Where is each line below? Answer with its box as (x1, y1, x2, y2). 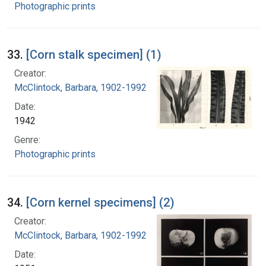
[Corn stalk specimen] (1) (26, 47, 161, 62)
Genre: (14, 134, 40, 145)
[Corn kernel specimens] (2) (26, 195, 175, 210)
